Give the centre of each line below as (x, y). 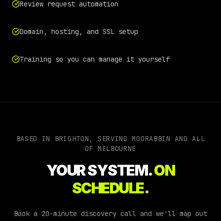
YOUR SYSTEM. (100, 170)
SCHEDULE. (110, 188)
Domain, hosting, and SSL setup (79, 32)
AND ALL (188, 139)
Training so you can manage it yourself (95, 59)
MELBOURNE (117, 148)
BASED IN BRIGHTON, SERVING (74, 139)
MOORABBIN (151, 139)
